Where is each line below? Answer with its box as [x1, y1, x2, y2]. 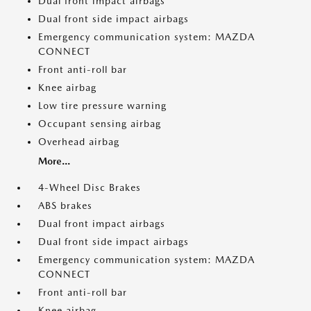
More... [38, 155, 70, 167]
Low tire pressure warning [38, 100, 167, 111]
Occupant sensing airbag [38, 118, 161, 129]
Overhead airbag [38, 136, 119, 147]
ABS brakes [38, 200, 92, 211]
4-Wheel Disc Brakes [38, 182, 141, 193]
